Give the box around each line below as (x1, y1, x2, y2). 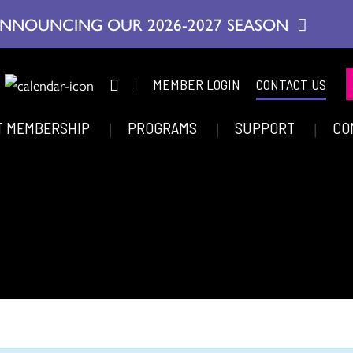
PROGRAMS (128, 118, 200, 137)
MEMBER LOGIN (153, 75, 240, 93)
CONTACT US (256, 75, 326, 93)
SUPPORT (235, 118, 298, 137)
